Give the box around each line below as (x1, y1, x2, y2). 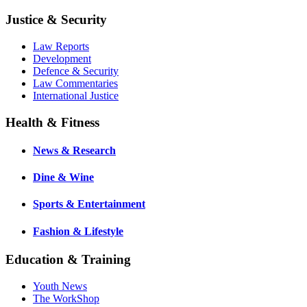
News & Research (33, 144, 116, 156)
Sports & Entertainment (33, 198, 145, 210)
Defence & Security (33, 64, 119, 77)
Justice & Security (5, 12, 107, 27)
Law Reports (33, 40, 89, 52)
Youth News (33, 280, 87, 292)
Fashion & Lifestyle (33, 225, 123, 237)
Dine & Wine (33, 171, 94, 184)
